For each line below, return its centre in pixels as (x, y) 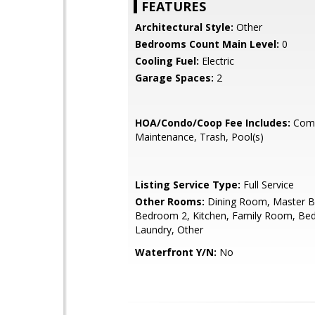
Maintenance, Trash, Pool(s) (199, 137)
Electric (217, 61)
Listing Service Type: (188, 185)
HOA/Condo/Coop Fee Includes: (213, 123)
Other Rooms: (170, 201)
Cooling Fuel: (167, 61)
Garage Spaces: (174, 78)
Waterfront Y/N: (176, 252)
